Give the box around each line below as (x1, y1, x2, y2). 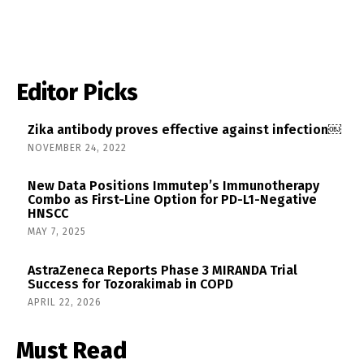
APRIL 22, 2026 (28, 296, 102, 308)
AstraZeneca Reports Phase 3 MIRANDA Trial (28, 262, 297, 278)
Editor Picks (16, 78, 138, 106)
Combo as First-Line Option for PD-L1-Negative (28, 192, 317, 208)
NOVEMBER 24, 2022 (28, 141, 127, 154)
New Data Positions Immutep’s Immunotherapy (28, 178, 319, 194)
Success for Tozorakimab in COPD (28, 275, 233, 292)
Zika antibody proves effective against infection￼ (28, 121, 341, 137)
